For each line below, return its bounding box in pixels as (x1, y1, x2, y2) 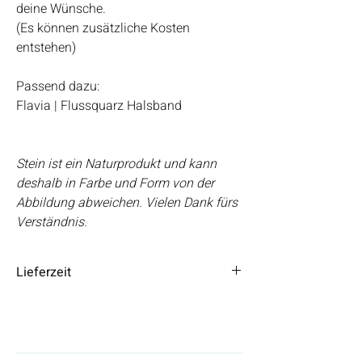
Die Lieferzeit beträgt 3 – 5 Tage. (16, 293, 175, 310)
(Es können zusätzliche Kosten (16, 18, 190, 38)
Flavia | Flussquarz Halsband (16, 95, 182, 116)
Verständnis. (16, 212, 90, 232)
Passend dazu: (16, 76, 103, 96)
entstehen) (16, 37, 76, 57)
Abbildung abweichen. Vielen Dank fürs (16, 192, 238, 213)
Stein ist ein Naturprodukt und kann (16, 154, 217, 174)
